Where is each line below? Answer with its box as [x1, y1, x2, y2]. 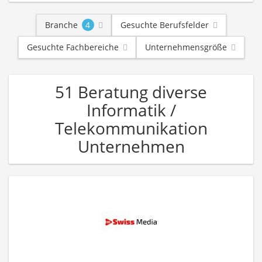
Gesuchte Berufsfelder [120, 19, 209, 30]
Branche [44, 19, 78, 30]
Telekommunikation [54, 117, 208, 139]
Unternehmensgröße [144, 42, 227, 53]
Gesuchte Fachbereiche [26, 42, 119, 53]
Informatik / [86, 99, 176, 121]
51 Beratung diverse [55, 81, 207, 103]
